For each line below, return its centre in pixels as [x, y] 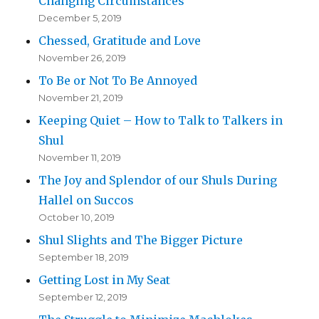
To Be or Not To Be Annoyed [118, 81]
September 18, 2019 [84, 257]
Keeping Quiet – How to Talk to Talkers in [161, 121]
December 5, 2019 [80, 18]
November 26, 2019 [83, 58]
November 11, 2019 [80, 158]
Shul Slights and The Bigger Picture [141, 240]
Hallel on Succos [87, 200]
